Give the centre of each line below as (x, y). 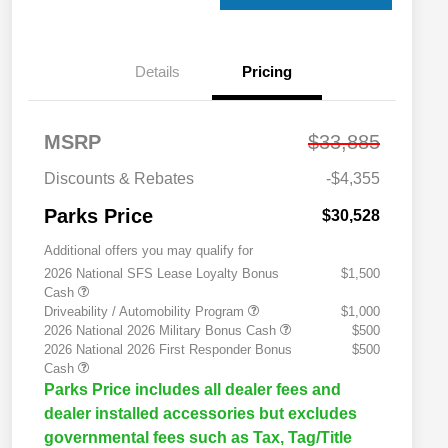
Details (157, 71)
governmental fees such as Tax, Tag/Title (198, 437)
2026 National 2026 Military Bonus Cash (162, 330)
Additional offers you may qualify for (148, 250)
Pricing (267, 71)
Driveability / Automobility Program (146, 311)
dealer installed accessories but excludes (200, 413)
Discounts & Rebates (119, 178)
